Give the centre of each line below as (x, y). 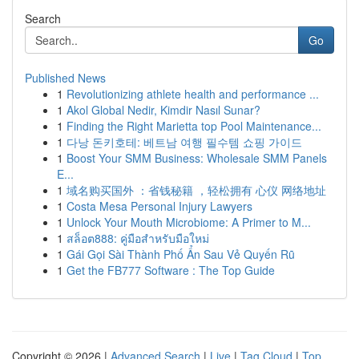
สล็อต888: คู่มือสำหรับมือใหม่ (138, 238)
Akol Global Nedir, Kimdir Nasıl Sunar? (163, 110)
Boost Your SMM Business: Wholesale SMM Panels (197, 158)
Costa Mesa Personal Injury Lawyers (159, 206)
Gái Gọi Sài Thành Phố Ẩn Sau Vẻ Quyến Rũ (181, 254)
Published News (65, 78)
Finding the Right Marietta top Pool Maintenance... (194, 126)
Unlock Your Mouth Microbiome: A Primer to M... (189, 222)
